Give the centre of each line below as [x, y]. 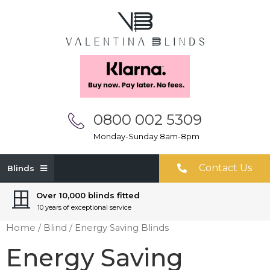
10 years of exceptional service [84, 207]
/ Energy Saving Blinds [118, 228]
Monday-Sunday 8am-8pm [146, 136]
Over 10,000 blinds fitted [88, 195]
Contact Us [225, 168]
